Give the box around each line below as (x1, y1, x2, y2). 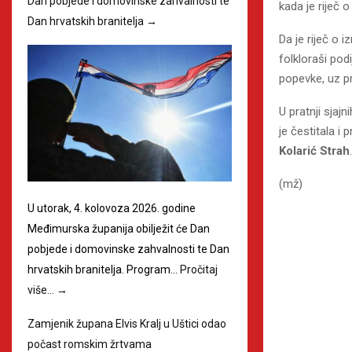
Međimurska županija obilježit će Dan (27, 222, 210, 235)
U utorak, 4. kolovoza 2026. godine (27, 201, 196, 214)
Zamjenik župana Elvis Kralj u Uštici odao (27, 317, 226, 330)
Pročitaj (180, 262, 218, 276)
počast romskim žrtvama (27, 337, 152, 350)
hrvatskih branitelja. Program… (27, 262, 180, 276)
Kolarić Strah (279, 143, 350, 158)
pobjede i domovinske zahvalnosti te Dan (27, 242, 229, 255)
